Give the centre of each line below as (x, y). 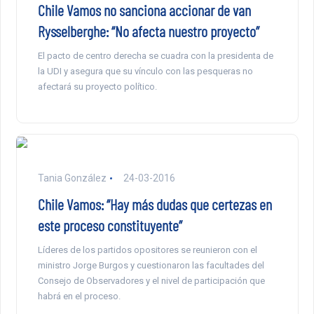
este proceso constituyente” (110, 225)
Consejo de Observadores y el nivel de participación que (151, 281)
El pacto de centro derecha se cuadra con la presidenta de (155, 56)
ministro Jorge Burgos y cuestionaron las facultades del (151, 266)
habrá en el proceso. (79, 296)
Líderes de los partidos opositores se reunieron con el (147, 250)
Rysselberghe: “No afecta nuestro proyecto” (148, 31)
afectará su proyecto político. (97, 87)
